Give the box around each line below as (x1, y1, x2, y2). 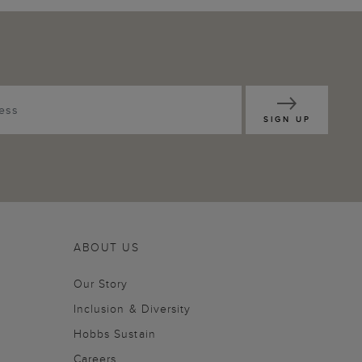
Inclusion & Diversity (74, 300, 192, 317)
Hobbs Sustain (74, 325, 156, 342)
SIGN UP (263, 112, 311, 125)
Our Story (74, 275, 128, 292)
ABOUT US (74, 238, 139, 255)
